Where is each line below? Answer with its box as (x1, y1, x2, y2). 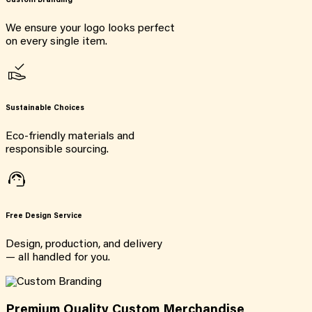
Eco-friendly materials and (6, 131, 134, 143)
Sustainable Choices (6, 104, 84, 113)
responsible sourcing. (6, 144, 109, 156)
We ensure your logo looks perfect (6, 23, 175, 35)
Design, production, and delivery (6, 239, 162, 251)
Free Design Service (6, 212, 82, 221)
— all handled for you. (6, 252, 110, 264)
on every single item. (6, 36, 107, 48)
